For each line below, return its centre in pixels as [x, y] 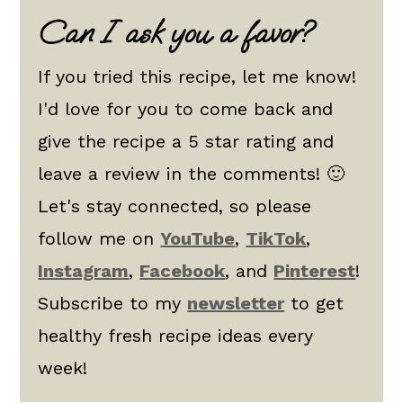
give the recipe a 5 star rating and [186, 141]
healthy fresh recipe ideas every [176, 336]
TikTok [276, 238]
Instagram [84, 271]
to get [314, 303]
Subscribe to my [113, 303]
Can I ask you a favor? [175, 33]
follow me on [99, 238]
